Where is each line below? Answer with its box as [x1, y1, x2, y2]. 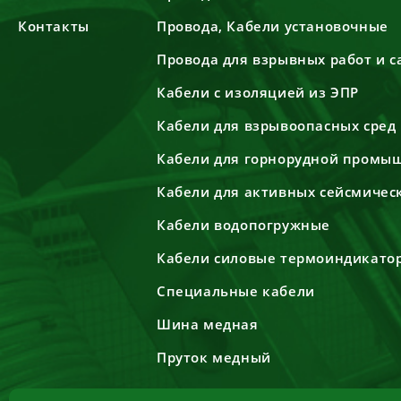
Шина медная [156, 315, 259, 333]
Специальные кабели [156, 282, 315, 300]
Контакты [18, 17, 90, 35]
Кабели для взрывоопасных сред [156, 116, 397, 134]
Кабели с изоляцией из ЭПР [156, 83, 359, 101]
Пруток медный [156, 348, 271, 366]
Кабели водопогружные [156, 216, 330, 234]
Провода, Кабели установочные [156, 17, 388, 35]
